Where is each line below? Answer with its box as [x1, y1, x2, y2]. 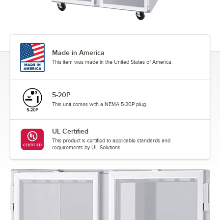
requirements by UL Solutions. [52, 144, 122, 150]
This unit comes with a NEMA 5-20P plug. [52, 101, 147, 107]
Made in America [52, 49, 105, 57]
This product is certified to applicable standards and [52, 137, 170, 143]
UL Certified [52, 127, 88, 135]
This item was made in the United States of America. [52, 59, 173, 65]
